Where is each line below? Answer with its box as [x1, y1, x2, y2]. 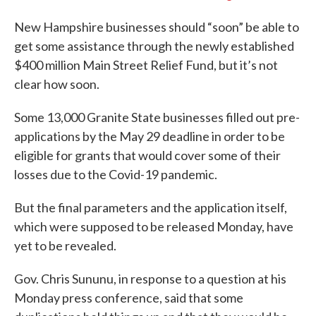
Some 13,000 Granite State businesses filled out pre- [14, 109, 300, 125]
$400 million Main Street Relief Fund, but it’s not [14, 57, 278, 73]
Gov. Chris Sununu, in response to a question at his [14, 271, 286, 286]
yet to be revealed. [14, 238, 116, 253]
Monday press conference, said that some [14, 290, 243, 305]
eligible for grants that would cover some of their [14, 147, 281, 163]
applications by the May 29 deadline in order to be [14, 128, 285, 144]
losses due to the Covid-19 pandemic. [14, 166, 217, 182]
